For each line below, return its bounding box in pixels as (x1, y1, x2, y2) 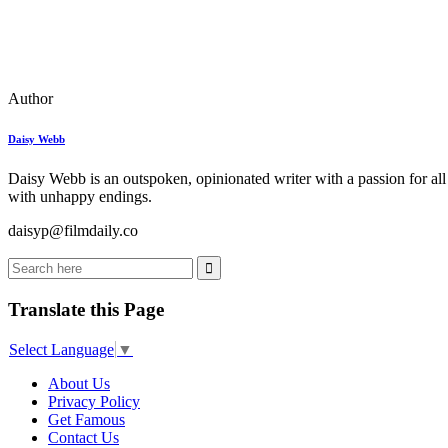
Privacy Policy (48, 393, 140, 411)
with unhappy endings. (8, 188, 152, 206)
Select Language (9, 341, 114, 359)
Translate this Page (8, 298, 164, 320)
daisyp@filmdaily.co (8, 222, 138, 240)
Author (8, 90, 53, 108)
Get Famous (48, 411, 125, 429)
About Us (48, 375, 110, 393)
